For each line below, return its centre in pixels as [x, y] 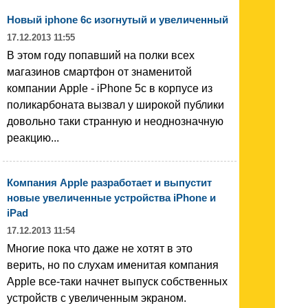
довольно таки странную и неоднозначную [115, 121]
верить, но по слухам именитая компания [113, 265]
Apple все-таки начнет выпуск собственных [117, 281]
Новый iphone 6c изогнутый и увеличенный [118, 19]
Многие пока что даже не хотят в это [100, 248]
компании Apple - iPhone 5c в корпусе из [110, 88]
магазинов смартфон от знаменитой [99, 71]
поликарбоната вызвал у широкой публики [115, 104]
